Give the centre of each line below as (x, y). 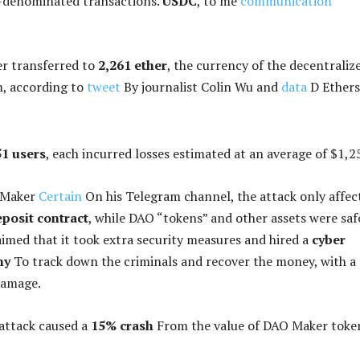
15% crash (122, 325)
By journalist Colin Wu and (201, 86)
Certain (60, 196)
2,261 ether (133, 65)
